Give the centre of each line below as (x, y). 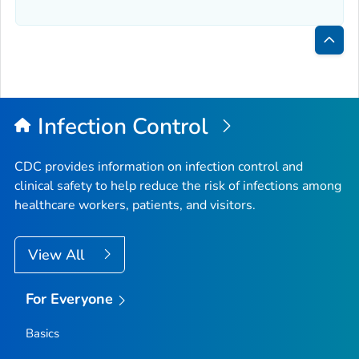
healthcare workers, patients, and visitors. (135, 206)
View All (58, 255)
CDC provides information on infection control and (159, 167)
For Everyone (69, 299)
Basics (42, 333)
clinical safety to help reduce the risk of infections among (178, 186)
